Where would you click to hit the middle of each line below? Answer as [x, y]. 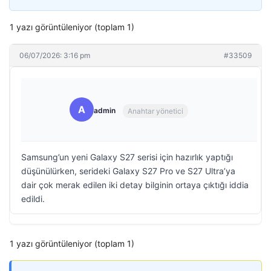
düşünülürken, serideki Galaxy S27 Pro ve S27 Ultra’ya [128, 171]
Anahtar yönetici [155, 111]
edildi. [33, 199]
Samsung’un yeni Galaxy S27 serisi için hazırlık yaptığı [127, 157]
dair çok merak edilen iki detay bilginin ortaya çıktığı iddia [135, 185]
